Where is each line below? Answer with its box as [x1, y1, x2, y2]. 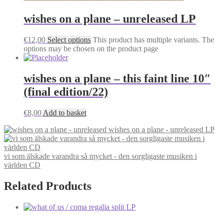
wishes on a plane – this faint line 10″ [24, 72, 211, 85]
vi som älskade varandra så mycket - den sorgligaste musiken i [4, 151, 197, 160]
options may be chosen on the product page [24, 44, 158, 53]
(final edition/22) [24, 85, 108, 98]
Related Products [4, 179, 91, 192]
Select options [47, 36, 91, 44]
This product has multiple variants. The [93, 36, 214, 44]
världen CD [4, 160, 40, 169]
